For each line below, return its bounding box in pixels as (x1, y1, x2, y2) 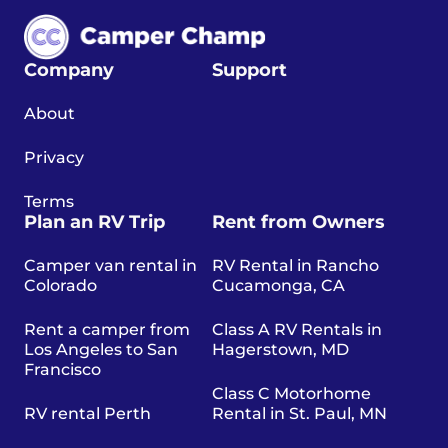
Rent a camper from (24, 320, 190, 340)
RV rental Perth (24, 404, 151, 424)
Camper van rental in (24, 256, 197, 276)
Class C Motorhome (212, 384, 371, 404)
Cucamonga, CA (212, 276, 345, 296)
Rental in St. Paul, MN (212, 404, 387, 424)
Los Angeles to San (24, 340, 178, 360)
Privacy (24, 148, 84, 168)
